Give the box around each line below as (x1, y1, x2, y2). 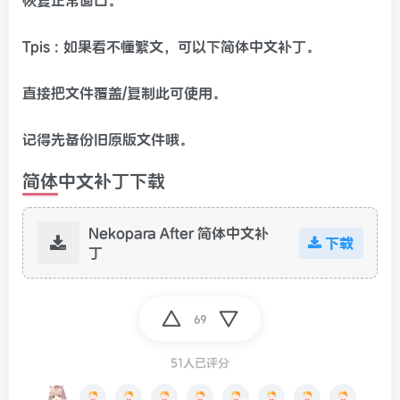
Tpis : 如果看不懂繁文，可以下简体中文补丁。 (22, 37, 321, 56)
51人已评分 (171, 356, 229, 371)
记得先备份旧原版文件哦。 (22, 130, 194, 149)
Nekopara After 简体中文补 (88, 223, 269, 242)
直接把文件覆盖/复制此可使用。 (22, 84, 227, 103)
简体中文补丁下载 (22, 170, 165, 193)
